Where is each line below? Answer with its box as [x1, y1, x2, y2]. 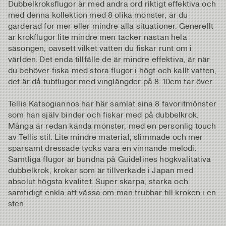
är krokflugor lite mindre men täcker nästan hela [8, 32, 187, 42]
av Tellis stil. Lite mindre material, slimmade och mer [8, 132, 203, 142]
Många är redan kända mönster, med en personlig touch [8, 121, 216, 131]
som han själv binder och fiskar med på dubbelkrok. [8, 109, 199, 120]
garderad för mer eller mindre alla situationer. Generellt [8, 21, 214, 31]
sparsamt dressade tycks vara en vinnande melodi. [8, 143, 196, 153]
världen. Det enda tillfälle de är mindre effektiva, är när [8, 54, 210, 64]
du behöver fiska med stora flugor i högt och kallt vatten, [8, 65, 217, 75]
